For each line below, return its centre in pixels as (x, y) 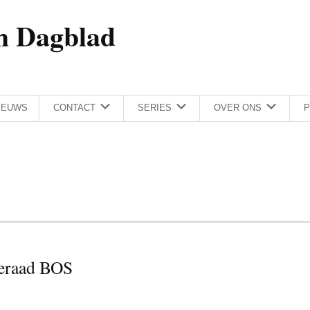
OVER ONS (238, 108)
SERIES (155, 108)
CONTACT (74, 108)
